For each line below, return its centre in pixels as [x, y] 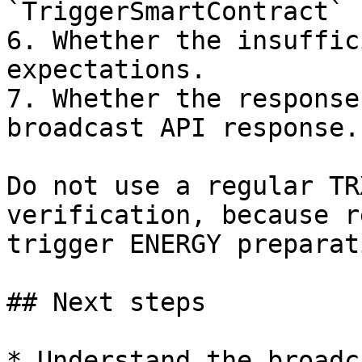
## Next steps [106, 302]
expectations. [106, 69]
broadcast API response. [183, 128]
